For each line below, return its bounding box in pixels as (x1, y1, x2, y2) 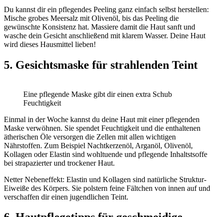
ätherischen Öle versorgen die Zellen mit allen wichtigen (4, 132, 176, 141)
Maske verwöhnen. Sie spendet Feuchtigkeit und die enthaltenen (4, 124, 201, 132)
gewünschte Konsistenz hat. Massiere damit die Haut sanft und (4, 22, 195, 31)
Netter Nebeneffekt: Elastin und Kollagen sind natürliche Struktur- (4, 175, 206, 184)
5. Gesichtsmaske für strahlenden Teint (4, 58, 198, 71)
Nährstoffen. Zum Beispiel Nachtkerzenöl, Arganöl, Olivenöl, (4, 141, 193, 150)
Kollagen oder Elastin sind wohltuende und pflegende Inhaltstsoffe (4, 150, 207, 158)
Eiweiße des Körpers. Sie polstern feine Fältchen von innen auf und (4, 184, 210, 192)
